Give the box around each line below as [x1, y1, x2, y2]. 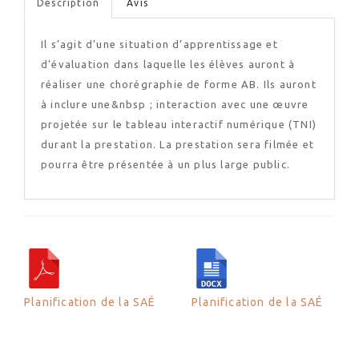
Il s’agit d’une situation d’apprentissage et [41, 38, 278, 50]
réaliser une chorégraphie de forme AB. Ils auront [41, 79, 317, 90]
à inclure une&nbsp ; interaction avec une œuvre [41, 99, 309, 110]
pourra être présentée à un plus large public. [41, 159, 291, 170]
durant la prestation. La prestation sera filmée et [41, 139, 315, 150]
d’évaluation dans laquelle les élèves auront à [41, 58, 296, 70]
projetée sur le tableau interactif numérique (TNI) [41, 119, 317, 130]
